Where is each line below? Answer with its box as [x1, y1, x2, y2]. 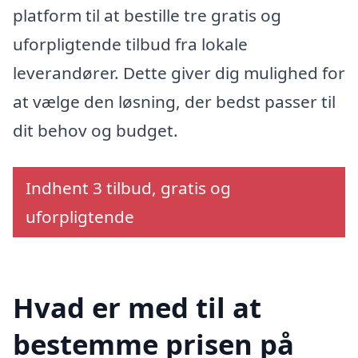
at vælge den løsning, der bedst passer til [13, 90, 336, 113]
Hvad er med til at [13, 288, 261, 326]
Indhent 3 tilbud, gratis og [26, 177, 231, 200]
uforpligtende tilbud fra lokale [13, 33, 248, 56]
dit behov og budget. [13, 119, 178, 142]
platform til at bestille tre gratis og [13, 4, 281, 27]
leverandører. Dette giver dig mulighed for [13, 62, 345, 85]
